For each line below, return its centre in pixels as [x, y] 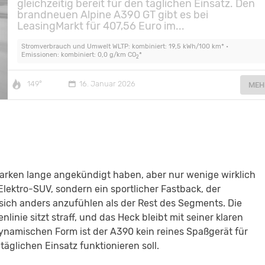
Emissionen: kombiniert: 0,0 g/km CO [78, 55]
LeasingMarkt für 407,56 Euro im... [101, 26]
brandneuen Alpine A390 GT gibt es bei [113, 15]
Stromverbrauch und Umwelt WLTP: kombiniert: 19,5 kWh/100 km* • [125, 47]
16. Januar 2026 [108, 84]
